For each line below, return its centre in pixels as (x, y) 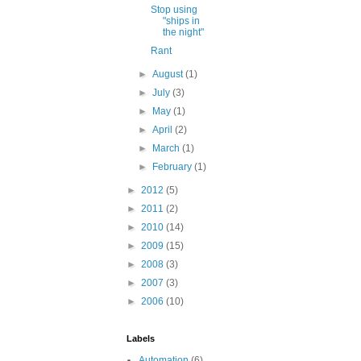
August (169, 74)
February (174, 167)
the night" (183, 32)
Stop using (174, 10)
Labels (141, 338)
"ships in (181, 21)
